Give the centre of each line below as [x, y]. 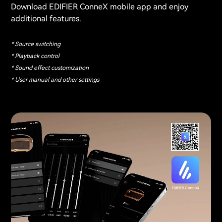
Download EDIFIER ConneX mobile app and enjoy [100, 7]
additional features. [46, 19]
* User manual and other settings [55, 80]
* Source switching [36, 44]
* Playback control [35, 56]
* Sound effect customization [50, 68]
